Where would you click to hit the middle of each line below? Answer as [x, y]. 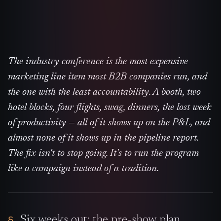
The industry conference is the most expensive [98, 61]
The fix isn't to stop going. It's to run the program [103, 153]
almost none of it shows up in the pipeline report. [103, 138]
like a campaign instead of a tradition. [83, 168]
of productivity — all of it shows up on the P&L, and [109, 123]
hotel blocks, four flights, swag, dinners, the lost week [110, 107]
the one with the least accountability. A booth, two [104, 92]
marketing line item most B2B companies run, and [108, 77]
